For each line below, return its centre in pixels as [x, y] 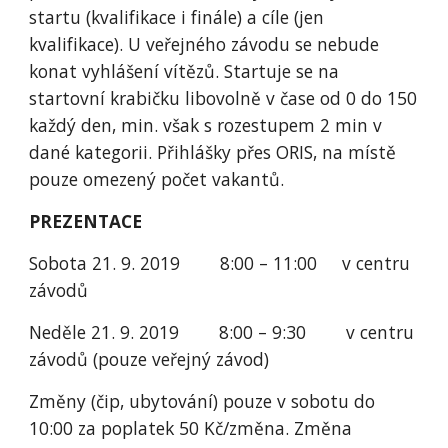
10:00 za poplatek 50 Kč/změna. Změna [191, 428]
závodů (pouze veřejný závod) [149, 359]
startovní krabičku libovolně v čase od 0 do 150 [223, 98]
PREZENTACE [86, 221]
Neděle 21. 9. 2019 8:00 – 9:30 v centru [222, 332]
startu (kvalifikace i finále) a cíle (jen [177, 17]
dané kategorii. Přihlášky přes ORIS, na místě [213, 152]
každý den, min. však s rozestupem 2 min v [206, 125]
